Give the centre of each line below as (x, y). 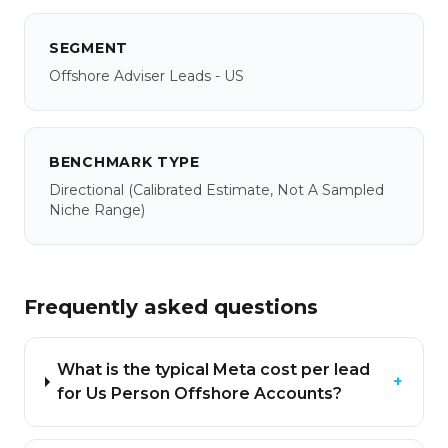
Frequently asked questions (171, 307)
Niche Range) (97, 210)
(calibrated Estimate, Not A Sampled (254, 190)
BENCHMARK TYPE (124, 162)
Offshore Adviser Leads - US (146, 76)
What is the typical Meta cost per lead (214, 369)
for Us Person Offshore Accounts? (200, 393)
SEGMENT (88, 48)
